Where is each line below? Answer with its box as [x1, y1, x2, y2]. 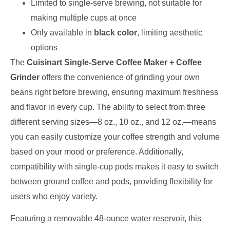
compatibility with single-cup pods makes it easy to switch [10, 162, 219, 171]
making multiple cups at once [31, 13, 137, 22]
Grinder [10, 72, 40, 82]
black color [94, 28, 137, 37]
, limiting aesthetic [137, 28, 202, 37]
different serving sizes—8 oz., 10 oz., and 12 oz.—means [10, 117, 216, 126]
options [31, 43, 57, 52]
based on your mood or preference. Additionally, [10, 147, 183, 156]
